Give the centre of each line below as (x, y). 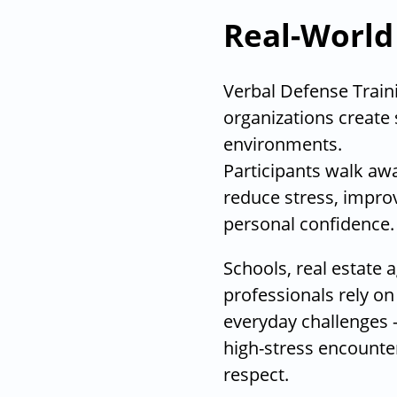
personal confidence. (308, 224)
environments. (282, 144)
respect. (256, 374)
